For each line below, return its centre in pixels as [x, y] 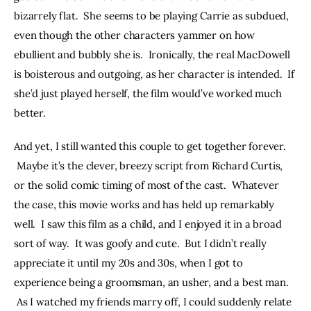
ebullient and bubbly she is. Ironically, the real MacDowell [153, 55]
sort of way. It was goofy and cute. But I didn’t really [142, 243]
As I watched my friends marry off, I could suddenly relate [154, 301]
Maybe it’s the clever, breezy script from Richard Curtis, [150, 165]
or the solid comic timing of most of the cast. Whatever [148, 185]
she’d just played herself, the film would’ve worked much [149, 94]
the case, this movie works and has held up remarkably [145, 204]
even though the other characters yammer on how [136, 35]
